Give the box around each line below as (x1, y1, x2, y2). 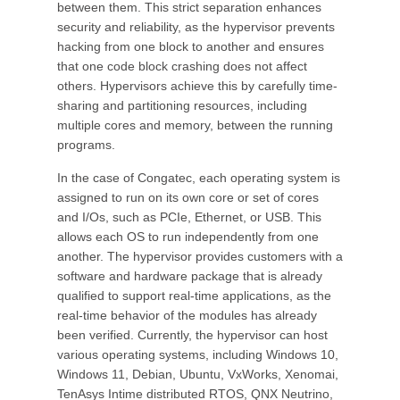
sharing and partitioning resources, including (57, 98, 307, 112)
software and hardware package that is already (57, 269, 322, 283)
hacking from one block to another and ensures (57, 39, 324, 54)
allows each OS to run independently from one (57, 229, 319, 244)
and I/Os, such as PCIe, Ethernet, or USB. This (57, 210, 321, 224)
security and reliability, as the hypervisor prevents (57, 20, 335, 34)
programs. (57, 137, 115, 152)
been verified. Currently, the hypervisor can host (57, 328, 328, 342)
